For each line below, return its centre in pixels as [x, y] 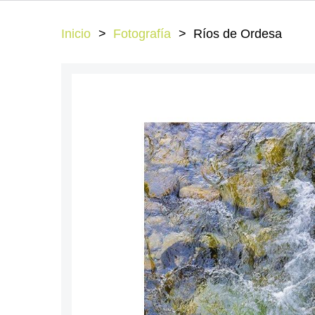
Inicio [76, 33]
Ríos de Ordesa [238, 33]
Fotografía [142, 33]
